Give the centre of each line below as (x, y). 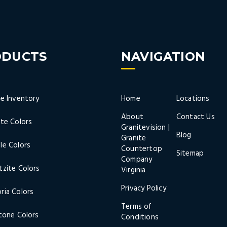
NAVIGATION (163, 57)
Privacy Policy (144, 189)
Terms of (137, 207)
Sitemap (190, 154)
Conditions (140, 218)
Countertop (142, 149)
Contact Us (195, 117)
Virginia (134, 171)
